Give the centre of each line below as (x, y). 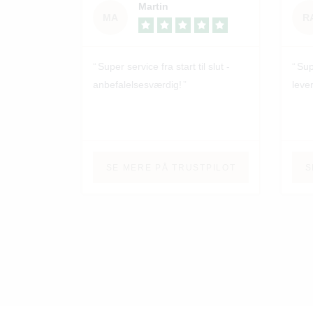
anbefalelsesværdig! (137, 85)
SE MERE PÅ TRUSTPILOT (171, 167)
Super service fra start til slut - (164, 67)
